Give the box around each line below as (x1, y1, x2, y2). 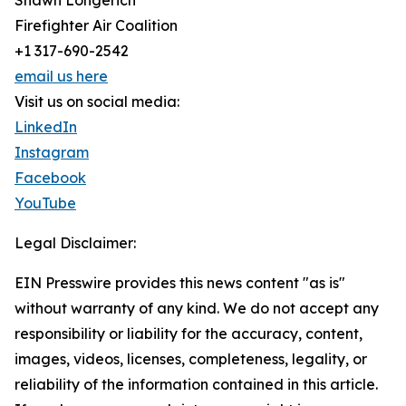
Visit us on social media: (14, 92, 179, 111)
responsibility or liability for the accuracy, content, (14, 324, 362, 343)
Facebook (14, 169, 86, 188)
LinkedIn (14, 118, 77, 137)
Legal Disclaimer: (14, 234, 136, 253)
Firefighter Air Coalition (14, 16, 178, 35)
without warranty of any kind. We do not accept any (14, 299, 379, 318)
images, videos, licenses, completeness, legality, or (14, 350, 367, 369)
